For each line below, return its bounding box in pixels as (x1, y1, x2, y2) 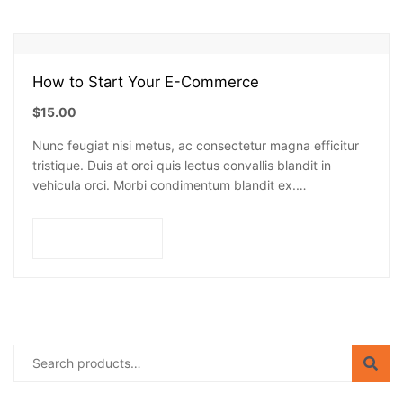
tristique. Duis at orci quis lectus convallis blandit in (32, 157, 331, 173)
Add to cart (77, 229, 144, 245)
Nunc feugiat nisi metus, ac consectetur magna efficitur (32, 138, 359, 153)
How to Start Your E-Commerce (32, 73, 259, 91)
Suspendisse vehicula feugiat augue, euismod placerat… (32, 197, 364, 212)
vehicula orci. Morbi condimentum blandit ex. (32, 177, 296, 193)
